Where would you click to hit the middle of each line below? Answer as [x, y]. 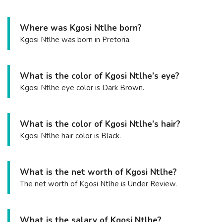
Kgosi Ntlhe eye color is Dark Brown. [82, 87]
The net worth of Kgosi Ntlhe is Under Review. [98, 184]
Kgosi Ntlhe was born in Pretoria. [75, 39]
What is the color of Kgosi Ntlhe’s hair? [100, 124]
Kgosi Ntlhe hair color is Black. [70, 136]
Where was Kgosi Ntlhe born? [81, 28]
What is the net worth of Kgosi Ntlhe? [98, 172]
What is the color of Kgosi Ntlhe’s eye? [100, 76]
